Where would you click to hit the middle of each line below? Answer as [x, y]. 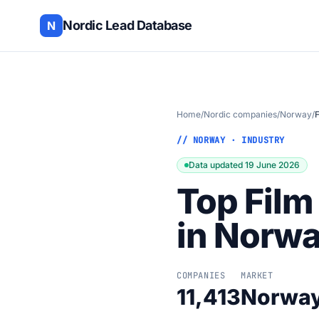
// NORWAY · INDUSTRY [231, 140]
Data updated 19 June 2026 [244, 165]
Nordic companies [240, 114]
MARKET [257, 276]
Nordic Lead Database [127, 25]
